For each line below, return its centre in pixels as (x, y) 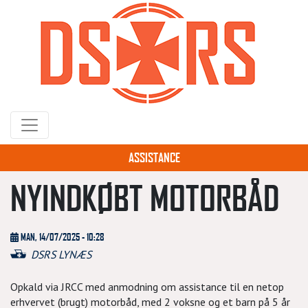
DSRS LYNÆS (61, 254)
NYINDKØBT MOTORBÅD (145, 197)
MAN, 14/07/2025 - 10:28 (63, 237)
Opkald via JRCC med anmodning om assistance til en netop (147, 287)
